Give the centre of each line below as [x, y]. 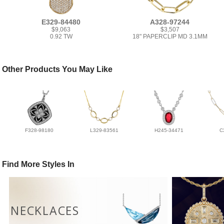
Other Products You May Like [57, 69]
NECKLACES [45, 211]
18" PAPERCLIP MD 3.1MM [170, 37]
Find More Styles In [38, 164]
